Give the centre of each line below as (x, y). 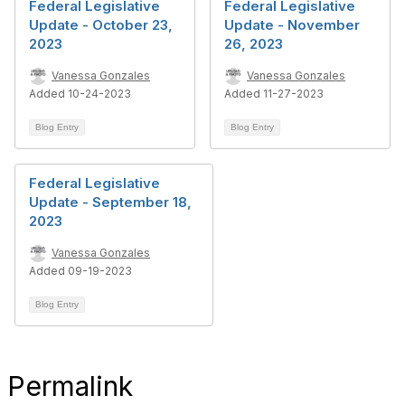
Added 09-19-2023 (80, 271)
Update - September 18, (110, 202)
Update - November (292, 25)
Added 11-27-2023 (274, 94)
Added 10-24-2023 (80, 94)
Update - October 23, (101, 25)
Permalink (70, 386)
